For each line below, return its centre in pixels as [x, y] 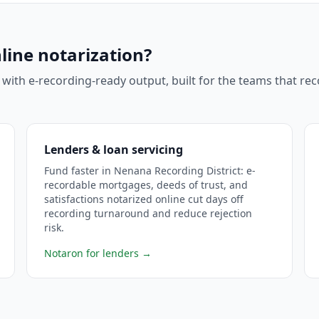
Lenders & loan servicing [114, 150]
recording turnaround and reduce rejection [148, 213]
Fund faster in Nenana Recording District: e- [150, 171]
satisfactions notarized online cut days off [144, 199]
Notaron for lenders [92, 253]
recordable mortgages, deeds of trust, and [146, 185]
